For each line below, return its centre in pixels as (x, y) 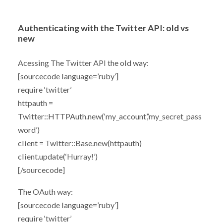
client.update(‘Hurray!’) (57, 157)
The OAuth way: (45, 191)
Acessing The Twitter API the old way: (83, 63)
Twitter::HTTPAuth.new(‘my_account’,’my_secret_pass (110, 116)
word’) (28, 130)
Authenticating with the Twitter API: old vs (103, 28)
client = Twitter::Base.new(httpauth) (80, 143)
